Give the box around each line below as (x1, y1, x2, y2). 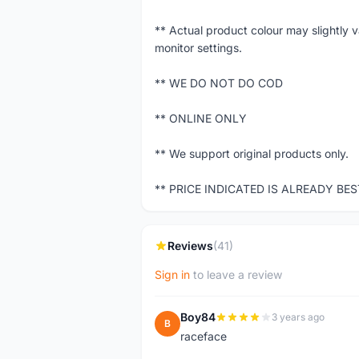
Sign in (155, 268, 190, 281)
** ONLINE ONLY (155, 111, 247, 125)
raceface (180, 329, 227, 343)
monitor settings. (155, 41, 242, 54)
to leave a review (190, 268, 282, 281)
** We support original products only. (155, 147, 349, 160)
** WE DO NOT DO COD (155, 76, 283, 90)
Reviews (167, 239, 213, 252)
